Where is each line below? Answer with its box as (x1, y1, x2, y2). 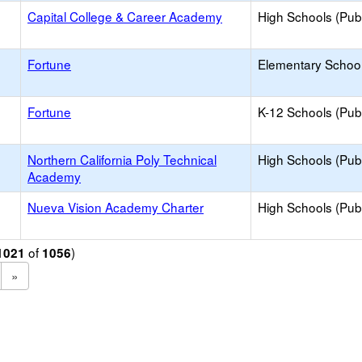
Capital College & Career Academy (27, 7, 222, 25)
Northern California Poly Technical (27, 150, 217, 168)
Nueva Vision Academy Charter (27, 198, 204, 216)
